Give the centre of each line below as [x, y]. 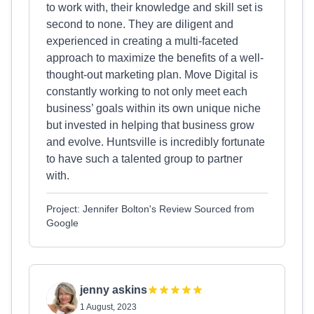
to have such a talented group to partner [144, 159]
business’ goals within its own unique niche [153, 108]
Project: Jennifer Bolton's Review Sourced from [150, 209]
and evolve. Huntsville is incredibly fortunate [156, 142]
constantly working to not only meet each [147, 91]
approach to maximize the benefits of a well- [155, 58]
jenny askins [114, 290]
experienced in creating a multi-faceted [142, 41]
